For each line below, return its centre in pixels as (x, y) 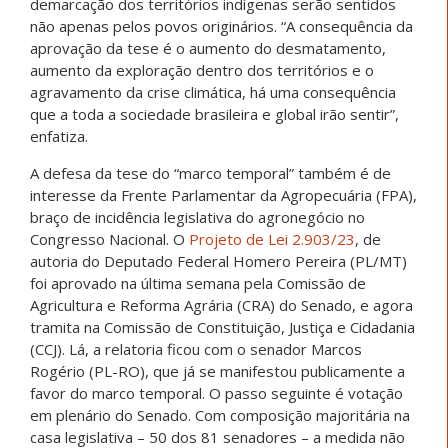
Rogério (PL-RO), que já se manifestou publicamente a (217, 371)
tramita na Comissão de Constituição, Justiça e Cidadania (222, 327)
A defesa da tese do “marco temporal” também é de (210, 173)
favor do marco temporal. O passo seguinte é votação (216, 393)
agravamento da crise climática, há (148, 92)
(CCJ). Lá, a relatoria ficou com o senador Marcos (196, 349)
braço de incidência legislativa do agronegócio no (197, 217)
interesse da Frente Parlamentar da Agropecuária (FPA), (223, 195)
